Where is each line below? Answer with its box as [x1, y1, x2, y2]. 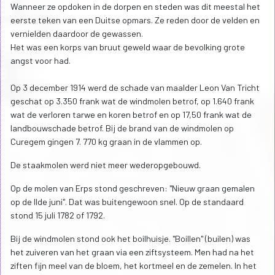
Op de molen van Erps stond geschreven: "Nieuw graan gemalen [10, 183, 255, 194]
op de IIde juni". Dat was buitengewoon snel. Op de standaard [10, 196, 244, 207]
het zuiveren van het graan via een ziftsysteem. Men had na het [10, 247, 254, 258]
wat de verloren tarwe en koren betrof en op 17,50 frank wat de [10, 109, 252, 120]
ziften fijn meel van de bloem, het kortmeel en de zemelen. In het [10, 260, 257, 271]
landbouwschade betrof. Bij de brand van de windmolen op [10, 123, 234, 134]
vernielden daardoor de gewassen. [10, 28, 143, 39]
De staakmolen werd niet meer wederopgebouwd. [10, 160, 201, 171]
